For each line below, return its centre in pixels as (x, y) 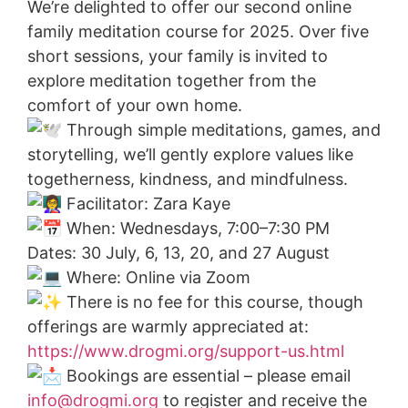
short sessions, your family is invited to (178, 56)
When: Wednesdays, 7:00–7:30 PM (196, 229)
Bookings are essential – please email (206, 376)
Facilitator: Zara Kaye (146, 204)
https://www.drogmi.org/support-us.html (186, 352)
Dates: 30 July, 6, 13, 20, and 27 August (178, 253)
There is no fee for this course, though (213, 302)
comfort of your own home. (135, 106)
